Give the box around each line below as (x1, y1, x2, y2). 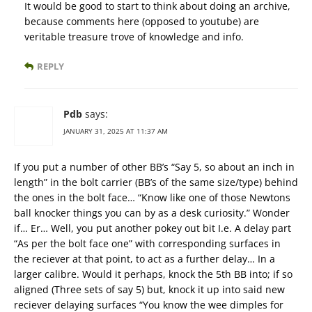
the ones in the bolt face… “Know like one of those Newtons (14, 191, 290, 205)
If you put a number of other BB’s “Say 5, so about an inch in (14, 160, 295, 174)
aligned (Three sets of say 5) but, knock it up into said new (14, 283, 285, 297)
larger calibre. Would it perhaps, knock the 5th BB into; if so (14, 267, 292, 281)
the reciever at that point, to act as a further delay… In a (14, 252, 275, 266)
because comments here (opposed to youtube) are (24, 15, 259, 29)
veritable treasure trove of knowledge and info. (24, 30, 244, 44)
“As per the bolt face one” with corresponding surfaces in (14, 237, 281, 251)
